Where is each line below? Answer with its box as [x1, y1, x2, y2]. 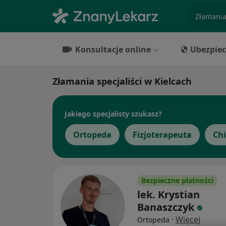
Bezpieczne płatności [141, 176, 213, 185]
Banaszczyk [137, 200, 194, 214]
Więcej [176, 214, 200, 225]
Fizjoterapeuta [133, 129, 192, 140]
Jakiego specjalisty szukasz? [65, 108, 162, 119]
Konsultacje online [75, 44, 151, 55]
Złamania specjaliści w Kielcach [52, 75, 192, 87]
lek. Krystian [137, 188, 200, 201]
